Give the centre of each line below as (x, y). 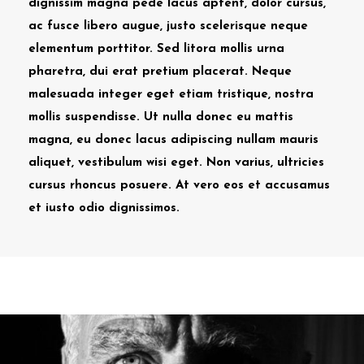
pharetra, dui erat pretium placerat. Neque (160, 71)
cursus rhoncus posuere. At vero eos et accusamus (179, 185)
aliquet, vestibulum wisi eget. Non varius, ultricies (176, 162)
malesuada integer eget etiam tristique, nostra (171, 94)
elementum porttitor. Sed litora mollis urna (156, 49)
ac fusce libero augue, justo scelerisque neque (168, 26)
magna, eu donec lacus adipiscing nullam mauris (173, 140)
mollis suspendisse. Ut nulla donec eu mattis (161, 117)
